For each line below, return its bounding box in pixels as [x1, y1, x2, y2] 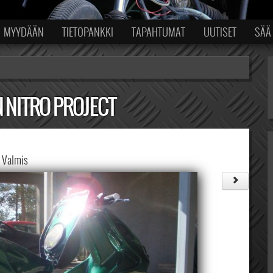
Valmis [1, 152, 28, 167]
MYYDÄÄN [4, 24, 44, 39]
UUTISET [204, 24, 236, 39]
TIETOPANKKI [62, 24, 113, 39]
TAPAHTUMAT [132, 24, 185, 39]
